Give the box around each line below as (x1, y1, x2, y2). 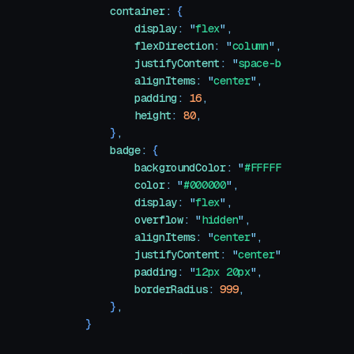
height (85, 108, 171, 122)
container (85, 4, 165, 18)
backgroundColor (85, 160, 226, 175)
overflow (85, 213, 183, 227)
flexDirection (85, 39, 214, 53)
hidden (201, 213, 239, 227)
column (232, 39, 269, 53)
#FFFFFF (243, 160, 288, 175)
